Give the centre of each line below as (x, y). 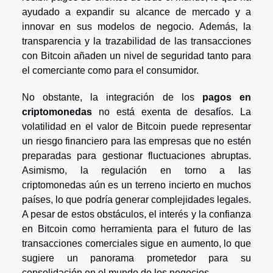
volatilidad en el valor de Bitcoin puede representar (136, 127)
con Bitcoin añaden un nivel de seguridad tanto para (136, 56)
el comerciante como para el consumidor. (110, 71)
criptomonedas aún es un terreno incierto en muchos (136, 185)
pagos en (227, 97)
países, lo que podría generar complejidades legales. (136, 200)
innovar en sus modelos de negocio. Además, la (136, 27)
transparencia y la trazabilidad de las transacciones (136, 41)
